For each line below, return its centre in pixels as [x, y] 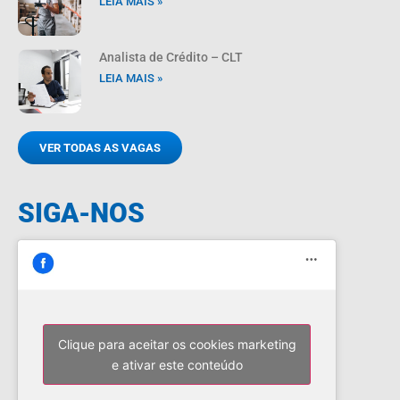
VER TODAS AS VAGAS [100, 147]
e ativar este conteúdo [177, 364]
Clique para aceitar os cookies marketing [177, 344]
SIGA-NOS [81, 212]
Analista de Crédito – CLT [171, 58]
